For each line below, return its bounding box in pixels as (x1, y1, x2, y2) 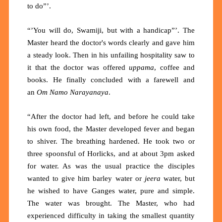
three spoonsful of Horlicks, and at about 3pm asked (27, 149, 195, 158)
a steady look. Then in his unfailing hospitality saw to (27, 51, 195, 59)
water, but (160, 174, 195, 182)
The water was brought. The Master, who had (27, 199, 195, 207)
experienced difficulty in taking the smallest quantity (27, 211, 195, 220)
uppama (129, 63, 155, 71)
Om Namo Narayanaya (37, 88, 109, 96)
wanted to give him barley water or (27, 174, 145, 182)
